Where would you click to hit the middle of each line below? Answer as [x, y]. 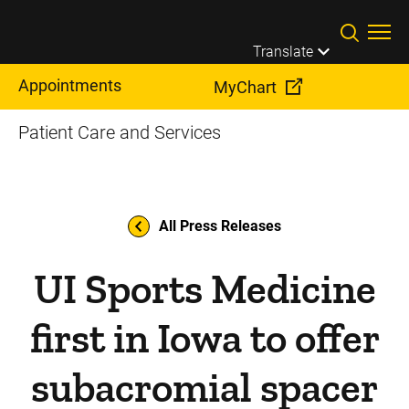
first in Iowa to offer [204, 339]
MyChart [245, 87]
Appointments [70, 85]
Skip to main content [286, 18]
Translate [283, 51]
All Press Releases [220, 226]
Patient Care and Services [120, 132]
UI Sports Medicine [204, 289]
